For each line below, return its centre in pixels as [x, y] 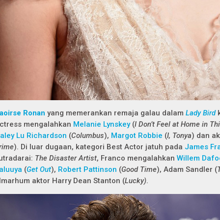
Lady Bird [201, 113]
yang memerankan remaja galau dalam [115, 113]
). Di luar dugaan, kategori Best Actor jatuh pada [99, 147]
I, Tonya [179, 136]
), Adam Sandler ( [187, 169]
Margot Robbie [137, 136]
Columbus [88, 136]
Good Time [139, 169]
